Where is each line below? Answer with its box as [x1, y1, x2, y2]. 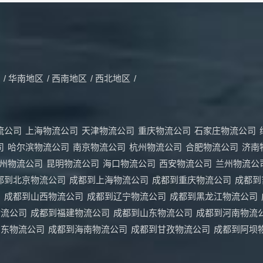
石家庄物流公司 [194, 125, 256, 136]
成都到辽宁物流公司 [87, 191, 166, 201]
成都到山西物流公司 [4, 191, 83, 201]
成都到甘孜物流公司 [131, 224, 210, 234]
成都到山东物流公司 [113, 207, 193, 218]
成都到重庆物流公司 [152, 174, 231, 185]
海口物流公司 [103, 158, 156, 168]
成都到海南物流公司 [48, 224, 127, 234]
